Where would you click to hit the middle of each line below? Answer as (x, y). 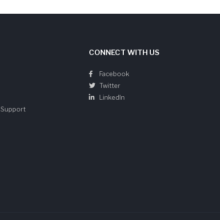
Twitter (109, 85)
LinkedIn (111, 97)
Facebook (113, 74)
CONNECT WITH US (124, 53)
